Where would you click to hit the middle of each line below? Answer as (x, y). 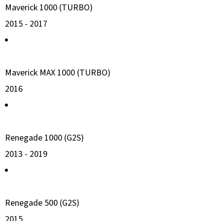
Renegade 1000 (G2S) (44, 138)
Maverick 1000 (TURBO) (49, 7)
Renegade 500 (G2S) (42, 203)
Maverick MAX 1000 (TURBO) (58, 73)
